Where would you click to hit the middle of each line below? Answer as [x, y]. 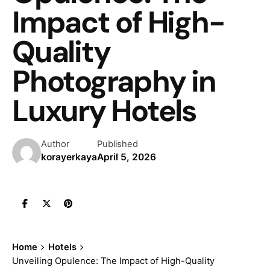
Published [118, 144]
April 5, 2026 [127, 157]
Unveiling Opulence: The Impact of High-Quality [113, 261]
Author [55, 144]
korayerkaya [69, 157]
